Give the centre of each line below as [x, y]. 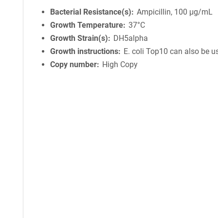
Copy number [73, 64]
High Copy [120, 64]
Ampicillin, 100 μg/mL [175, 12]
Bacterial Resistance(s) [91, 12]
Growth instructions [84, 51]
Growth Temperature [87, 25]
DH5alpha [131, 38]
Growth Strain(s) [79, 38]
